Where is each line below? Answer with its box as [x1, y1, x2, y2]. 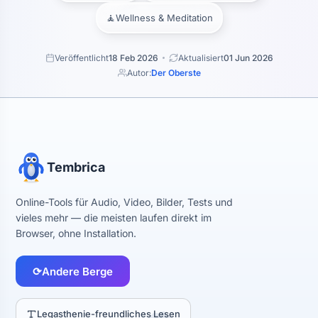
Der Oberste [150, 67, 201, 78]
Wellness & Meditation [115, 12, 213, 23]
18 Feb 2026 [108, 53, 158, 63]
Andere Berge [42, 264, 113, 278]
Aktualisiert [177, 53, 224, 63]
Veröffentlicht [54, 53, 109, 63]
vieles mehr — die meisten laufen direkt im [16, 212, 212, 224]
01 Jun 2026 [223, 53, 273, 63]
